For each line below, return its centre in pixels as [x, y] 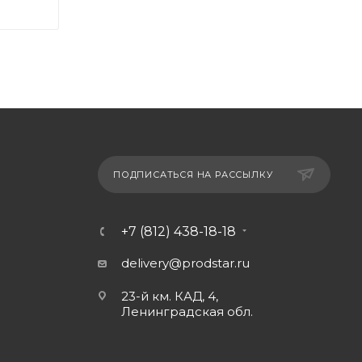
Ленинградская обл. [187, 311]
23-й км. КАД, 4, [169, 296]
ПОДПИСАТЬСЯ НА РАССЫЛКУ [193, 174]
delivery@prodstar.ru [185, 263]
